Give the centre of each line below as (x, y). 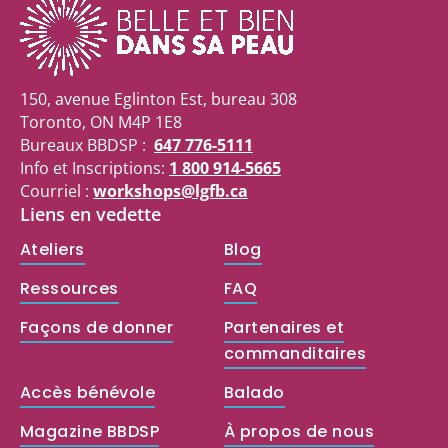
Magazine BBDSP (90, 432)
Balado (254, 393)
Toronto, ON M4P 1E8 (101, 122)
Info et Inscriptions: (94, 168)
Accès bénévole (88, 393)
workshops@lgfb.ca (170, 191)
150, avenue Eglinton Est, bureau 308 (158, 99)
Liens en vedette (90, 214)
